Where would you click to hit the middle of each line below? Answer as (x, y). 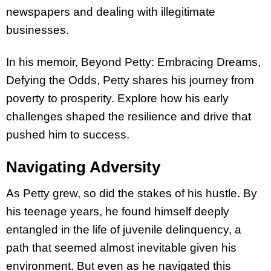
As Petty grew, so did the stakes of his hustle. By (132, 193)
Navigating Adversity (83, 167)
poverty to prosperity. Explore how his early (117, 98)
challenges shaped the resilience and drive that (129, 116)
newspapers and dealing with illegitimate (111, 12)
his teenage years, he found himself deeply (118, 211)
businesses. (38, 30)
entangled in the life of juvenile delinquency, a (124, 229)
